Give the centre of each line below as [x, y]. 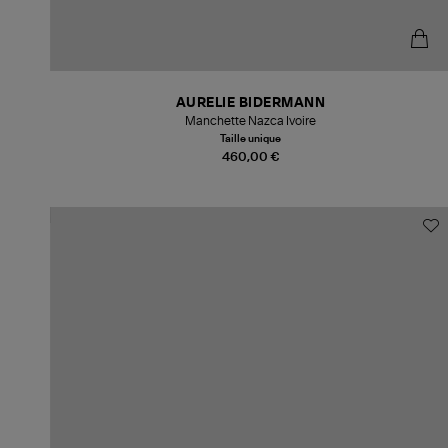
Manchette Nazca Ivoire [251, 120]
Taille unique [251, 138]
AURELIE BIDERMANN [250, 103]
